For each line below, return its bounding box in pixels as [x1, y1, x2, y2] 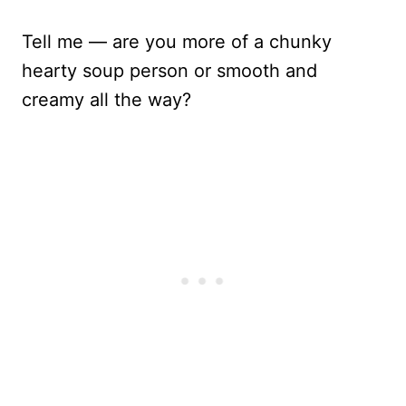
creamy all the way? [22, 88, 191, 111]
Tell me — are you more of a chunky [22, 30, 332, 53]
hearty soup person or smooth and [22, 59, 317, 82]
